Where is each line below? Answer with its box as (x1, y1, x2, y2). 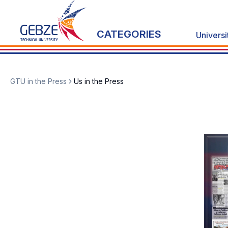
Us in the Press (74, 77, 124, 86)
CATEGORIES (97, 28, 161, 41)
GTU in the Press (10, 77, 67, 86)
